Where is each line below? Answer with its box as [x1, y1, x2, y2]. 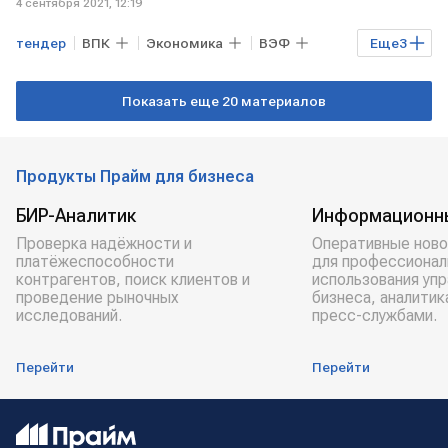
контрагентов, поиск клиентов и [16, 270, 250, 290]
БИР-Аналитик [16, 205, 136, 227]
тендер [16, 35, 66, 52]
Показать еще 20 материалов [122, 93, 326, 110]
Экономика [146, 35, 223, 52]
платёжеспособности [16, 252, 174, 272]
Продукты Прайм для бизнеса [16, 167, 254, 187]
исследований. [16, 306, 122, 326]
